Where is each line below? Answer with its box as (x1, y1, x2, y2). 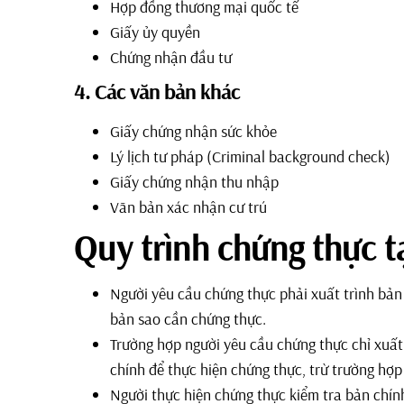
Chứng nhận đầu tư (110, 46, 232, 68)
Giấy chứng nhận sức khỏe (110, 120, 277, 142)
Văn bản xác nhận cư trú (110, 196, 267, 217)
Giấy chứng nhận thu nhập (110, 170, 279, 192)
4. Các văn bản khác (74, 77, 240, 105)
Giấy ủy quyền (110, 21, 200, 42)
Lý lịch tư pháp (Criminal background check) (110, 145, 390, 167)
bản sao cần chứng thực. (110, 308, 266, 329)
